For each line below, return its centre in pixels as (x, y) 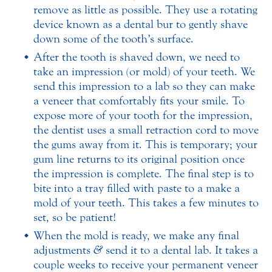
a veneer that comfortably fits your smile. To (139, 101)
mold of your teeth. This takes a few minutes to (146, 203)
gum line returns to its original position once (139, 159)
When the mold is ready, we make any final (136, 236)
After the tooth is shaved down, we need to (137, 57)
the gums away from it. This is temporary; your (145, 145)
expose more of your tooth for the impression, (143, 116)
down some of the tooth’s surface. (114, 39)
